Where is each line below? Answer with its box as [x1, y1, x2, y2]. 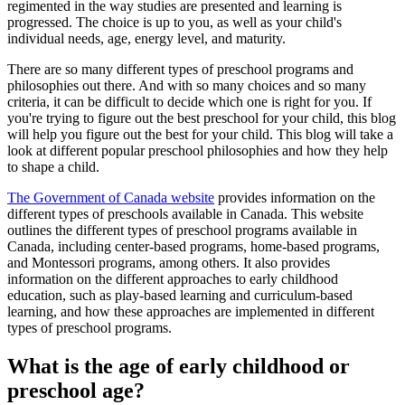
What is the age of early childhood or [7, 354, 350, 379]
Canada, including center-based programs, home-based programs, [7, 239, 380, 255]
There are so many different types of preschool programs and [7, 61, 353, 78]
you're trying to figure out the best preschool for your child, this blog [7, 110, 396, 127]
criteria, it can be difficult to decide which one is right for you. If [7, 94, 372, 110]
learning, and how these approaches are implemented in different [7, 304, 374, 320]
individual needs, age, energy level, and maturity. [7, 31, 286, 47]
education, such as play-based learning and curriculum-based [7, 287, 353, 304]
